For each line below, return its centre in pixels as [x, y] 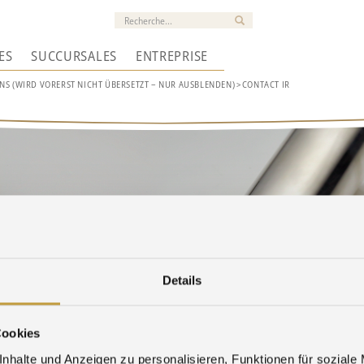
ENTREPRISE [171, 56]
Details [182, 280]
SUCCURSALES [74, 56]
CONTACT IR [266, 84]
